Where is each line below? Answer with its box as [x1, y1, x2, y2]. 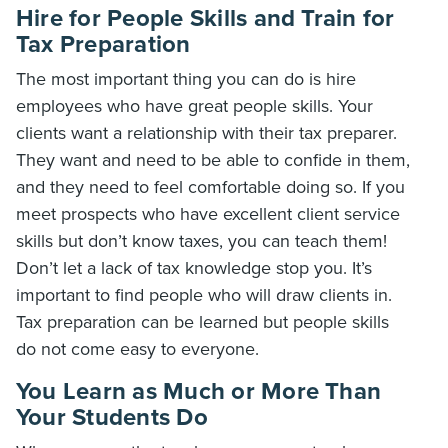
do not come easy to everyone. [16, 338, 259, 360]
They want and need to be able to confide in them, [16, 149, 410, 171]
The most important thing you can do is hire [16, 68, 356, 90]
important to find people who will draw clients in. [16, 284, 392, 306]
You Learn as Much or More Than [16, 377, 382, 406]
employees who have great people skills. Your [16, 95, 373, 117]
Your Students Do [16, 403, 208, 432]
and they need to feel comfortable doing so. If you [16, 176, 405, 198]
